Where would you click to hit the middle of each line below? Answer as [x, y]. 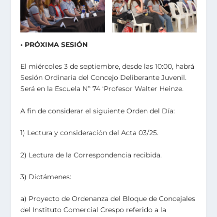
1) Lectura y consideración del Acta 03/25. [90, 133]
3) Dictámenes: [46, 177]
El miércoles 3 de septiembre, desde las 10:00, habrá [108, 67]
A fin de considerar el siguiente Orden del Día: [98, 111]
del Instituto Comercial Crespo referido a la [93, 210]
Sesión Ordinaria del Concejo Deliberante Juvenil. [104, 78]
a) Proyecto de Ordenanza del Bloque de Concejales [108, 199]
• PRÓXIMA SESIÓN [54, 44]
